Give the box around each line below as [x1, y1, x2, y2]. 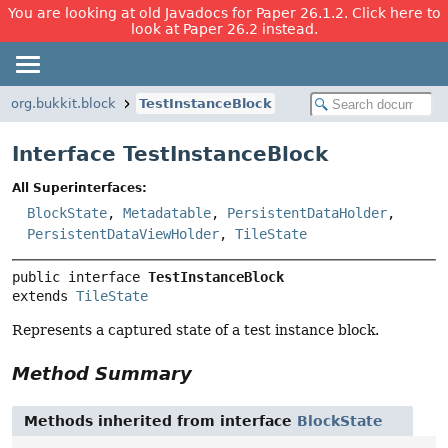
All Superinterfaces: [12, 181, 147, 196]
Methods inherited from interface [24, 413, 297, 430]
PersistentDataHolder [227, 205, 387, 222]
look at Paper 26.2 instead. [130, 21, 318, 37]
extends [12, 288, 76, 305]
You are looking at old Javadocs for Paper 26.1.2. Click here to [7, 5, 441, 21]
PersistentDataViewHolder [27, 226, 219, 243]
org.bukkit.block [11, 96, 116, 111]
